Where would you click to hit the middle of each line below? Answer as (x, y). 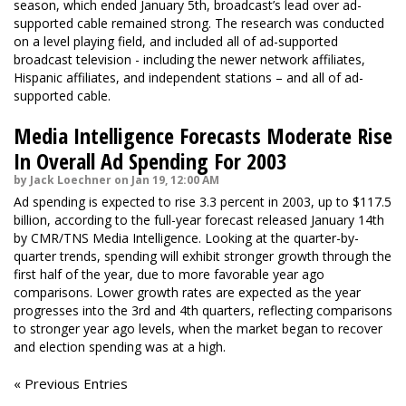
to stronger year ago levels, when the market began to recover (198, 329)
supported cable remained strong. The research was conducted (199, 23)
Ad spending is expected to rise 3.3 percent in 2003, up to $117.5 (203, 202)
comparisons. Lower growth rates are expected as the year (187, 292)
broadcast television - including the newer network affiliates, (189, 59)
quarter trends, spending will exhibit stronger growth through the (203, 256)
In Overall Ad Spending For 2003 (150, 161)
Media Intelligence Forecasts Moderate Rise (203, 135)
